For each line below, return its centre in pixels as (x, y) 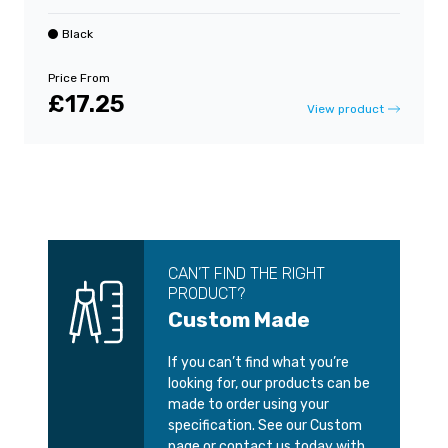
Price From (79, 78)
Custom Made (239, 320)
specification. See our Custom (265, 426)
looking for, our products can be (269, 384)
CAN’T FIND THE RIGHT (246, 274)
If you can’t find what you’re (258, 363)
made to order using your (248, 405)
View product (345, 109)
